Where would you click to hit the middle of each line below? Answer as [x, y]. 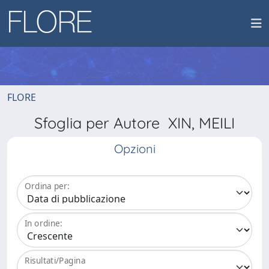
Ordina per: [47, 186]
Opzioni [134, 149]
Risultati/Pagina [55, 261]
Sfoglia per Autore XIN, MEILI [134, 123]
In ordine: [44, 223]
